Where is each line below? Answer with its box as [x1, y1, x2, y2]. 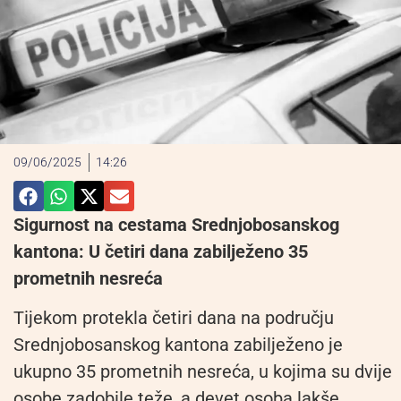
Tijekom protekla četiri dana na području [13, 307, 334, 329]
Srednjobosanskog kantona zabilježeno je [13, 334, 343, 356]
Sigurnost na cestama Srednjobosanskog [13, 214, 339, 236]
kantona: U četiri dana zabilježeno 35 [13, 241, 308, 263]
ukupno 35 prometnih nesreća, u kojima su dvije [13, 361, 392, 383]
